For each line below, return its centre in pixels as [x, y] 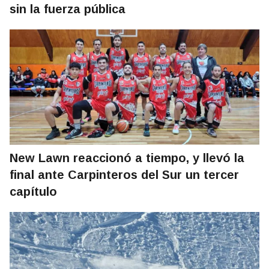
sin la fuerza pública [68, 9]
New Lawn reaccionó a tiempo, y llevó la [127, 158]
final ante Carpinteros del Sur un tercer [124, 175]
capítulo [33, 192]
